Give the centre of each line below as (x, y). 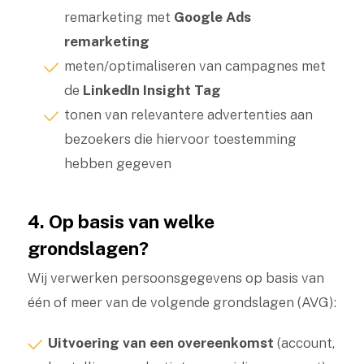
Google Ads (212, 17)
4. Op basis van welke (121, 221)
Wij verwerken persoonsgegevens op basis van (175, 278)
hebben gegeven (117, 163)
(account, (304, 343)
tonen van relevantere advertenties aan (188, 115)
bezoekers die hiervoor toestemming (180, 139)
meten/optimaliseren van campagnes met (195, 66)
